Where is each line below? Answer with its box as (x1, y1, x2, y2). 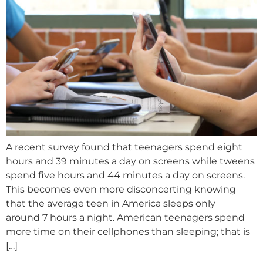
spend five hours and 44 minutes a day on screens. (6, 169, 245, 181)
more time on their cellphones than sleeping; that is (6, 225, 250, 237)
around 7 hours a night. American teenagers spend (6, 211, 245, 223)
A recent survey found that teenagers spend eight (6, 141, 242, 153)
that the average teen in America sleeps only (6, 197, 215, 209)
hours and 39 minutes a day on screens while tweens (6, 155, 255, 167)
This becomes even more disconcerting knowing (6, 183, 236, 195)
